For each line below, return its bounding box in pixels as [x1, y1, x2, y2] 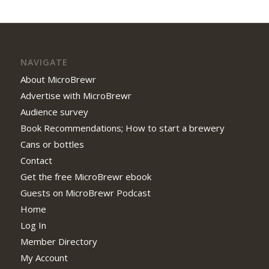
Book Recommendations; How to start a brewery [20, 122, 225, 134]
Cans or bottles [20, 138, 84, 151]
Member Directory [20, 235, 97, 248]
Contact [20, 154, 52, 167]
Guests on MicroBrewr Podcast [20, 187, 151, 199]
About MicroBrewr [20, 73, 96, 86]
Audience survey [20, 106, 88, 118]
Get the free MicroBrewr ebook [20, 171, 151, 183]
